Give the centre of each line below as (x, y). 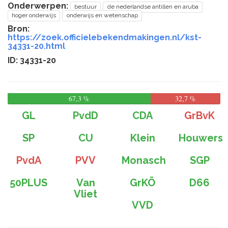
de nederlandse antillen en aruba (153, 7)
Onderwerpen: (39, 6)
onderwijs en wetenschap (102, 15)
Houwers (201, 138)
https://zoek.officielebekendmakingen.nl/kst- (105, 37)
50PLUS (28, 183)
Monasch (144, 160)
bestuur (86, 7)
